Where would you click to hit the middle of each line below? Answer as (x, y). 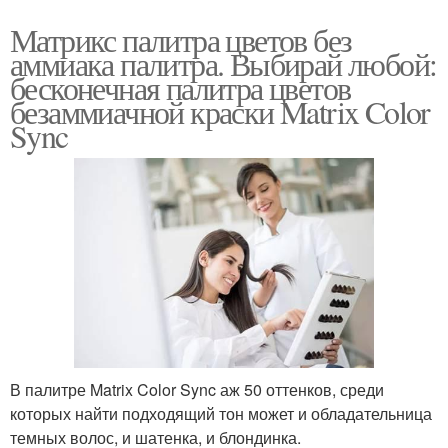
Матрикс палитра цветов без (181, 39)
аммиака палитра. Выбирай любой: (223, 63)
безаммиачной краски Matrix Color (220, 111)
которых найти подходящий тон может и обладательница (221, 414)
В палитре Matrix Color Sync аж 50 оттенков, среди (197, 390)
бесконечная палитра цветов (180, 87)
